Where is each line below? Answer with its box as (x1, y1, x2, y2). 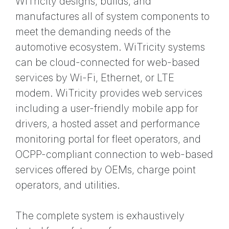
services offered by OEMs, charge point (15, 164, 196, 176)
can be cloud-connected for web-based (15, 56, 200, 69)
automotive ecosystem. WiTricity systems (15, 41, 205, 54)
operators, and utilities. (15, 179, 120, 192)
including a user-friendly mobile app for (15, 102, 198, 115)
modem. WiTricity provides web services (15, 87, 202, 100)
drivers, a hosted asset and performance (15, 118, 200, 130)
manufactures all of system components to (15, 10, 210, 23)
